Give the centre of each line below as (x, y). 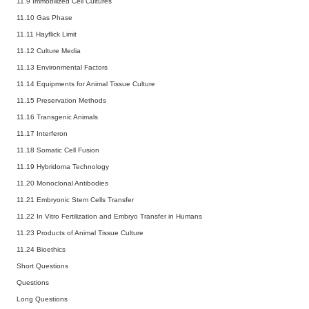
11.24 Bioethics (41, 249)
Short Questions (42, 266)
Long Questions (42, 299)
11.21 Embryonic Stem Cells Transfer (75, 199)
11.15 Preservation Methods (61, 100)
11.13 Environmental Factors (62, 67)
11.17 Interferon (42, 133)
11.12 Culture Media (49, 50)
